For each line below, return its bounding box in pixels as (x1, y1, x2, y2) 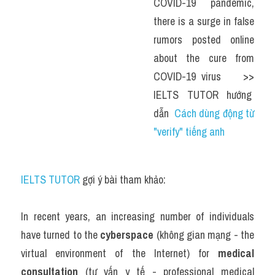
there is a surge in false (153, 14, 254, 29)
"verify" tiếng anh (153, 124, 225, 139)
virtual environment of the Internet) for (21, 246, 218, 261)
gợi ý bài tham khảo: (80, 172, 166, 187)
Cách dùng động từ (174, 106, 255, 121)
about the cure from (153, 50, 254, 66)
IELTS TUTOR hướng (153, 87, 254, 103)
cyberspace (100, 227, 154, 242)
